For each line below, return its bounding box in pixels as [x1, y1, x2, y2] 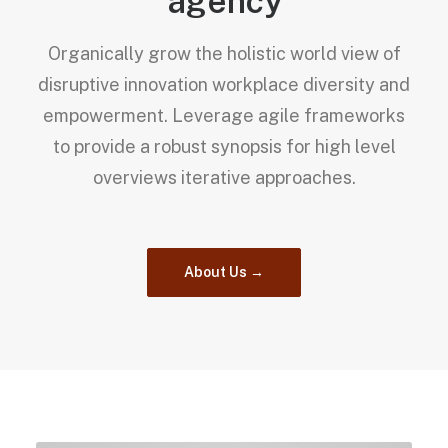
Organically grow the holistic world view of [47, 43, 401, 64]
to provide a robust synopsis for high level [52, 136, 396, 157]
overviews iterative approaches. [92, 167, 356, 188]
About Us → [184, 264, 264, 280]
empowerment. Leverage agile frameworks [43, 105, 405, 126]
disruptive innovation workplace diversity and [38, 74, 410, 95]
